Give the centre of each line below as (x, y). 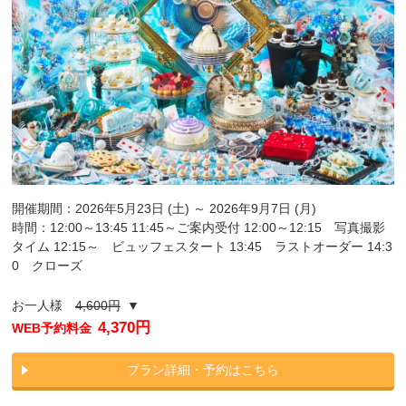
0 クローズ (47, 266)
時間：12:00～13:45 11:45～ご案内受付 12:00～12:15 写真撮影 (198, 228)
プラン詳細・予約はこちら (203, 370)
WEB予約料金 (54, 329)
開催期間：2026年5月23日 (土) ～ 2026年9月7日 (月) (164, 209)
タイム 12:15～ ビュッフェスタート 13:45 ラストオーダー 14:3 (202, 247)
